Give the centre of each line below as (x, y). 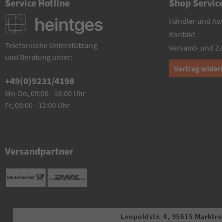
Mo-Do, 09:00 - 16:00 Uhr (45, 93)
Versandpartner (39, 151)
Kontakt (182, 34)
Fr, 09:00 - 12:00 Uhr (37, 105)
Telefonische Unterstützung (51, 45)
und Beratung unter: (39, 57)
